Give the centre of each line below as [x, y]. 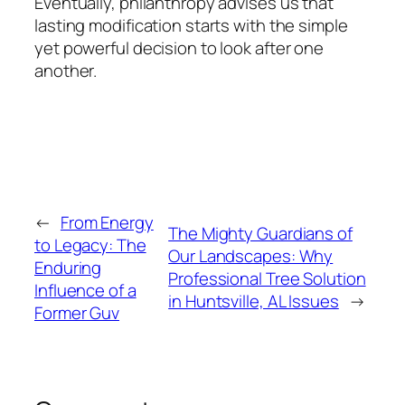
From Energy [107, 222]
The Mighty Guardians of [260, 234]
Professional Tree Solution [267, 279]
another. [66, 70]
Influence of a [85, 290]
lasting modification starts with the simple [191, 25]
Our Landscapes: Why [251, 256]
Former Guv [77, 312]
